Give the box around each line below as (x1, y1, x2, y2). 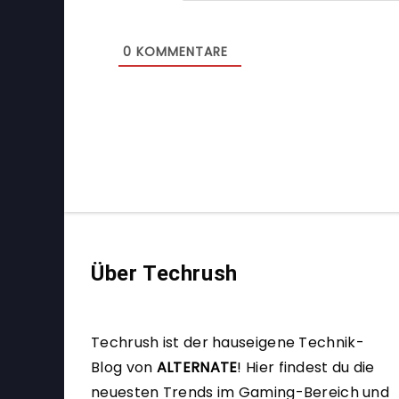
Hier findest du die (241, 356, 375, 378)
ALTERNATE (156, 356, 238, 378)
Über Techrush (91, 260, 238, 286)
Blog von (91, 356, 157, 378)
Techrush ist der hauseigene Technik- (91, 331, 364, 353)
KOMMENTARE (132, 42, 228, 61)
